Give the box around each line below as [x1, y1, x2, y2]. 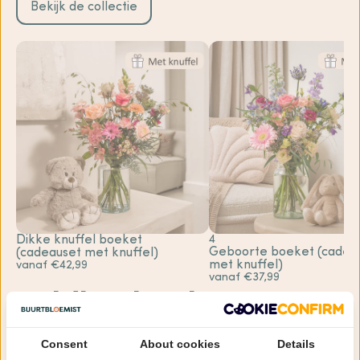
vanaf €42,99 [16, 260, 88, 272]
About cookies [140, 337, 220, 350]
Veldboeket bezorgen [16, 284, 321, 326]
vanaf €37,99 [209, 272, 280, 284]
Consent [41, 337, 88, 350]
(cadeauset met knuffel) [16, 247, 158, 260]
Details [276, 337, 315, 350]
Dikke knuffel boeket [16, 234, 142, 247]
